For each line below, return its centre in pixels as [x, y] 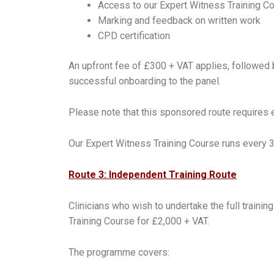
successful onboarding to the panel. [145, 81]
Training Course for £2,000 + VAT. [139, 221]
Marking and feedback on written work [179, 20]
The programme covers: [119, 252]
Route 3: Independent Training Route [153, 174]
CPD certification [134, 35]
